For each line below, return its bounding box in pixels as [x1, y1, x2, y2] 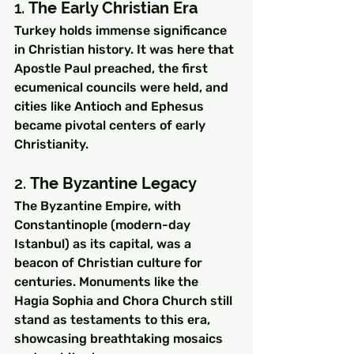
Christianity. [14, 137, 88, 153]
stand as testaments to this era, [14, 312, 213, 328]
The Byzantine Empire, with [14, 198, 184, 214]
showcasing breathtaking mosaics [14, 331, 226, 347]
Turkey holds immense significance [14, 23, 230, 39]
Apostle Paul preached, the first [14, 61, 211, 77]
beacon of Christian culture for [14, 255, 205, 271]
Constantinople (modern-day [14, 217, 194, 233]
